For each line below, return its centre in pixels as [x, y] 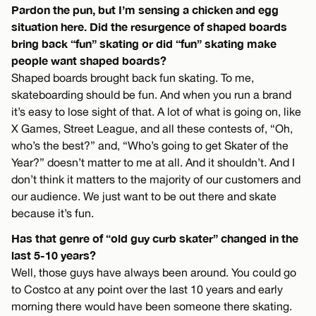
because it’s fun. [53, 213]
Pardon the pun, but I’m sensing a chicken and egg [145, 10]
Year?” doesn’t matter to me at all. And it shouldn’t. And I [153, 163]
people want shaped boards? [89, 61]
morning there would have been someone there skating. [152, 306]
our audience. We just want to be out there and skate [144, 196]
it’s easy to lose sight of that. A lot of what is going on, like [156, 112]
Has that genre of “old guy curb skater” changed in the [155, 238]
